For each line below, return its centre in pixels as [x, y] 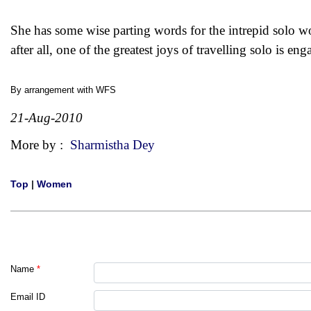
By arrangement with [53, 90]
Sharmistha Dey [112, 145]
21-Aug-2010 [47, 118]
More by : [40, 145]
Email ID [28, 297]
